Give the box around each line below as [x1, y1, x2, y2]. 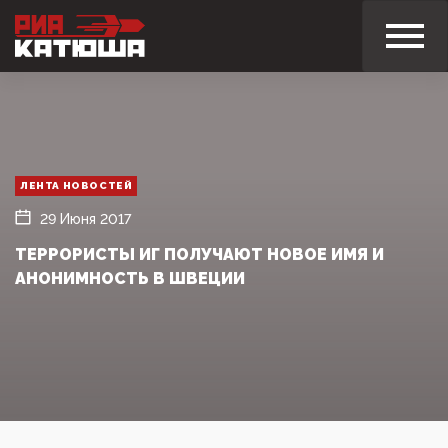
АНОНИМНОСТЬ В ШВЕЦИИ [15, 268, 245, 288]
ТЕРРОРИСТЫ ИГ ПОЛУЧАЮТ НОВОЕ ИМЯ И [15, 244, 384, 264]
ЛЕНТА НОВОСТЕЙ [20, 179, 133, 191]
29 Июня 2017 [40, 210, 131, 227]
